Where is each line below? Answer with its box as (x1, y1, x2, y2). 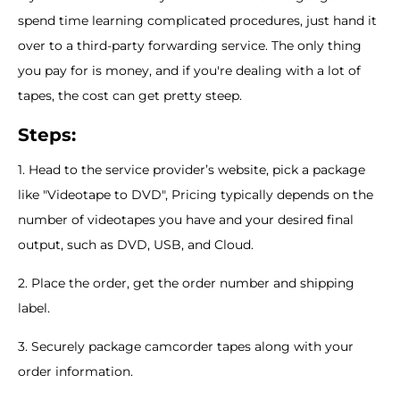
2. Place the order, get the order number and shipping (18, 274, 354, 291)
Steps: (18, 123, 76, 146)
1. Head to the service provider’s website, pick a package (18, 161, 365, 178)
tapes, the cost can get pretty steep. (18, 87, 242, 104)
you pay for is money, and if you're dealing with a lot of (18, 62, 361, 79)
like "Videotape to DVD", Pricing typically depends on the (18, 186, 373, 203)
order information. (18, 362, 133, 379)
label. (18, 299, 50, 316)
